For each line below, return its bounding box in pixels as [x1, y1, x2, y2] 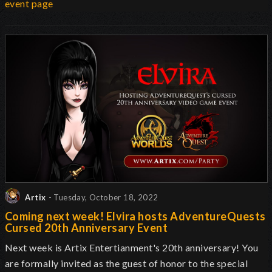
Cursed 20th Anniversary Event [5, 220, 168, 234]
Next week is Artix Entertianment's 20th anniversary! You [5, 241, 259, 253]
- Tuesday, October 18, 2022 [48, 192, 158, 203]
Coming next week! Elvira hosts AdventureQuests [5, 209, 266, 223]
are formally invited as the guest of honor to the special [5, 257, 248, 269]
